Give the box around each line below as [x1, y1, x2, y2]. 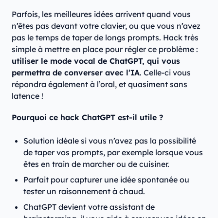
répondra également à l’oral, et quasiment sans [12, 79, 187, 90]
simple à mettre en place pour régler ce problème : [12, 44, 198, 54]
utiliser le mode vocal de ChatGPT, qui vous [12, 56, 180, 66]
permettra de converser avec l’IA [12, 68, 140, 78]
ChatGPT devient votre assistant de [23, 202, 155, 212]
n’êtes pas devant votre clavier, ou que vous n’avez [12, 21, 200, 31]
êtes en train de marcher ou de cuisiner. [23, 159, 173, 169]
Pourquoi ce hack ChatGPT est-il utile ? [12, 112, 163, 123]
